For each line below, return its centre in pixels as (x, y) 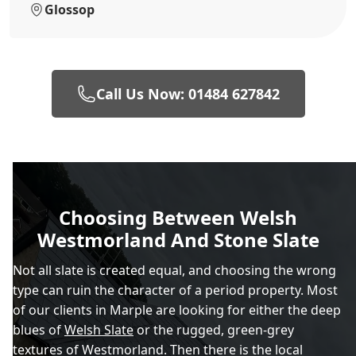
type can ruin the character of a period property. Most (175, 290)
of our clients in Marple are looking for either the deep (177, 310)
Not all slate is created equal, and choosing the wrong (174, 270)
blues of (39, 329)
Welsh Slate (99, 329)
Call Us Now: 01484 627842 (188, 93)
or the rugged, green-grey (214, 329)
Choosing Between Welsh (178, 217)
